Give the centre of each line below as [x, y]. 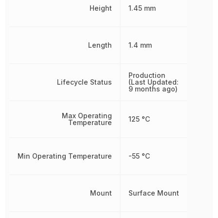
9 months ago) [153, 89]
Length [100, 45]
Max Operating [87, 116]
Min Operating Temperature [64, 156]
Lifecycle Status [84, 82]
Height [100, 8]
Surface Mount [154, 193]
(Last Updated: [153, 82]
